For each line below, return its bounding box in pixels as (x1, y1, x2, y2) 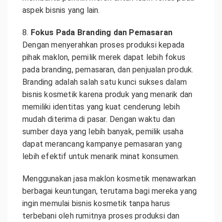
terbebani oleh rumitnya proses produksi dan (22, 211, 180, 221)
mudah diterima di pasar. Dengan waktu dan (22, 114, 175, 124)
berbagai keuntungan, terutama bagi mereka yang (22, 186, 197, 196)
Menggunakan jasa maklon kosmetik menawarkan (22, 173, 196, 183)
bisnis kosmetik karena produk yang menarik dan (22, 89, 193, 99)
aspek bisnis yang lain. (22, 5, 100, 15)
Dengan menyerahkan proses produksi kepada (22, 40, 185, 50)
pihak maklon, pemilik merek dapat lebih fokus (22, 52, 186, 62)
